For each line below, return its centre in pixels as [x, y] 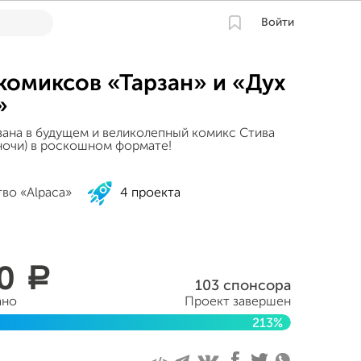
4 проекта [150, 193]
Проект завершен [238, 302]
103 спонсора [243, 286]
